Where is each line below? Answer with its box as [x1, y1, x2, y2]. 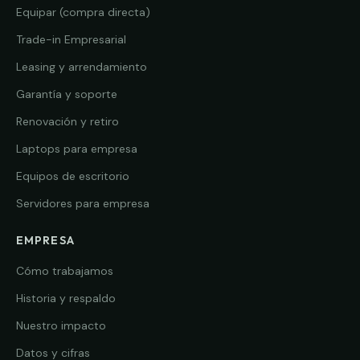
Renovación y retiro [16, 114, 119, 129]
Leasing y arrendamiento [16, 59, 147, 75]
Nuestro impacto [16, 318, 106, 333]
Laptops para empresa [16, 141, 137, 157]
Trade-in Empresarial [16, 32, 126, 47]
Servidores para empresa [16, 196, 149, 211]
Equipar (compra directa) [16, 5, 150, 20]
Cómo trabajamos [16, 264, 113, 279]
